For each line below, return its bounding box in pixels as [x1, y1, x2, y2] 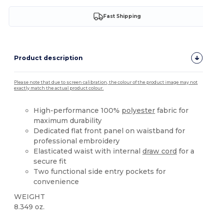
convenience [33, 177, 79, 186]
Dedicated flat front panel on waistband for [33, 126, 186, 135]
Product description [14, 54, 83, 62]
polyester [122, 106, 155, 115]
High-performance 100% [33, 106, 122, 115]
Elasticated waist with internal [33, 146, 143, 155]
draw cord [142, 146, 177, 155]
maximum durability [33, 116, 102, 125]
